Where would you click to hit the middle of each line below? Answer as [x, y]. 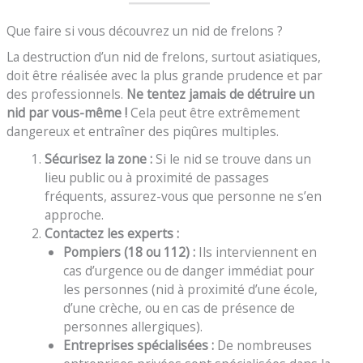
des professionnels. [67, 94]
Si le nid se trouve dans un [231, 159]
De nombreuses [263, 346]
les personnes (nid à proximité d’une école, [191, 290]
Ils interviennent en [256, 252]
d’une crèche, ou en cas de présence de [179, 308]
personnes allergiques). [133, 327]
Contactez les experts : [111, 234]
